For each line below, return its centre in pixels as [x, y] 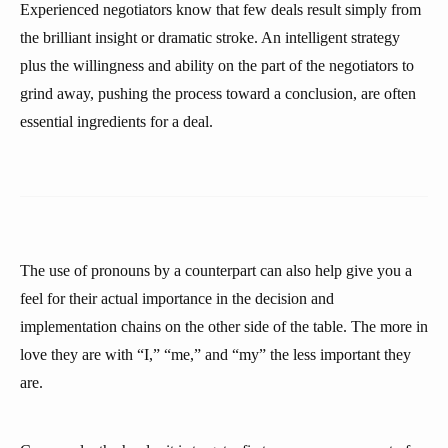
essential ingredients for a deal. [116, 121]
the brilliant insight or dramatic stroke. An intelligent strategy [210, 37]
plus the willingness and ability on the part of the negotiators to [217, 65]
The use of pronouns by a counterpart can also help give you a [216, 270]
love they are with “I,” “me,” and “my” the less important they [215, 354]
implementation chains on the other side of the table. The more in [224, 326]
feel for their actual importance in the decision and [177, 298]
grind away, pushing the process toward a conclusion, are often [218, 93]
